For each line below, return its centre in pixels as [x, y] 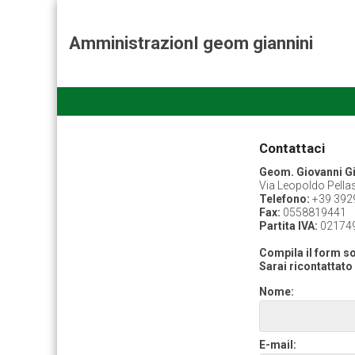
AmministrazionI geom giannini [191, 43]
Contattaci [292, 148]
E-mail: [278, 345]
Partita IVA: [288, 226]
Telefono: [284, 199]
